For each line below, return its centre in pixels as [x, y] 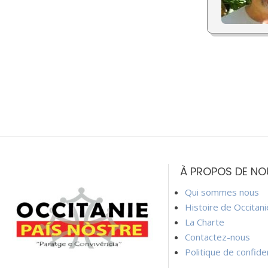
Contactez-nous [217, 237]
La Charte [204, 222]
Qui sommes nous [222, 192]
